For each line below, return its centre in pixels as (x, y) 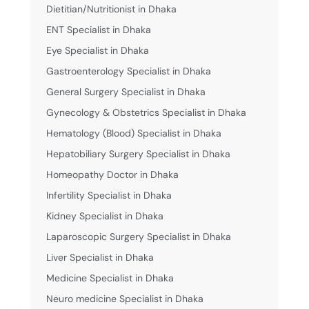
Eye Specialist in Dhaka (97, 50)
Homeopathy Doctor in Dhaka (112, 174)
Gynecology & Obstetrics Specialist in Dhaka (146, 112)
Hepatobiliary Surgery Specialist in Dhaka (138, 153)
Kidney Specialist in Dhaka (104, 216)
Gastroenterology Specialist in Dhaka (128, 71)
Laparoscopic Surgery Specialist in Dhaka (138, 236)
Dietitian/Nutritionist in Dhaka (111, 9)
